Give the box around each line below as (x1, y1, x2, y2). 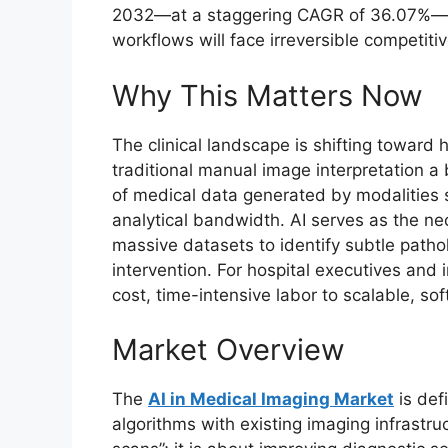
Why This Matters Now (112, 77, 423, 113)
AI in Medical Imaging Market (148, 389, 394, 410)
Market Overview (112, 332, 345, 368)
